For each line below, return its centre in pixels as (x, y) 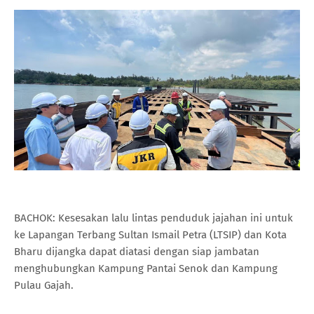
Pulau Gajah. (44, 286)
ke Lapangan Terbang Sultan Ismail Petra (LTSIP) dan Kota (150, 235)
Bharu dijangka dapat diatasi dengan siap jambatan (137, 252)
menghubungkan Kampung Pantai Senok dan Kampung (146, 269)
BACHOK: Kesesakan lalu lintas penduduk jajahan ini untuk (153, 218)
